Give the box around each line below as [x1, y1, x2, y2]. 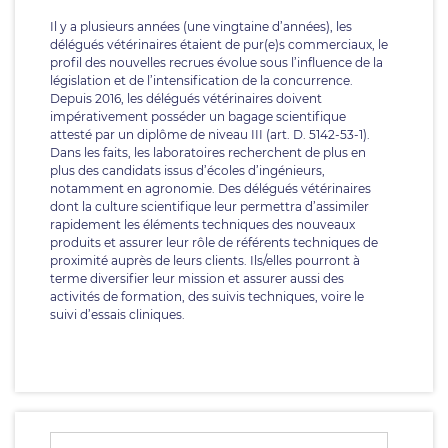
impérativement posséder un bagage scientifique [50, 109, 346, 124]
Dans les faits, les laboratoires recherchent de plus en [50, 145, 366, 160]
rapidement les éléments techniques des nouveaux [50, 217, 355, 232]
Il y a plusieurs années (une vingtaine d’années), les [50, 19, 352, 34]
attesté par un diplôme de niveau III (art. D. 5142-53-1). [50, 127, 370, 142]
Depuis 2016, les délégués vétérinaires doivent [50, 91, 322, 106]
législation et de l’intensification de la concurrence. [50, 73, 353, 88]
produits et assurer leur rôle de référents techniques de [50, 235, 378, 250]
